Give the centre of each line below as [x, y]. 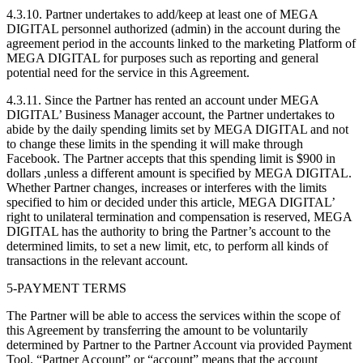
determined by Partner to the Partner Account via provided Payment [179, 344]
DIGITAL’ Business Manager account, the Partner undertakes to [171, 114]
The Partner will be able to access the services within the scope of [173, 315]
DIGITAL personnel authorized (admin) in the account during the [173, 28]
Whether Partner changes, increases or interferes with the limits [167, 187]
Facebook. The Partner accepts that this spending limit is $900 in [171, 158]
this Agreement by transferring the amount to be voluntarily [157, 330]
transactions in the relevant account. [97, 260]
